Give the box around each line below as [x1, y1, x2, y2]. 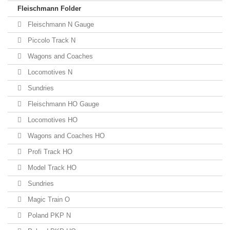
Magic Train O [26, 196, 70, 203]
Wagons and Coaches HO [26, 132, 105, 140]
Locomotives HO [26, 116, 78, 124]
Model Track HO [26, 164, 76, 171]
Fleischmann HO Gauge [26, 100, 99, 108]
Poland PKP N [26, 212, 71, 219]
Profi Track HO [26, 148, 72, 156]
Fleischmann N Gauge [26, 21, 94, 28]
